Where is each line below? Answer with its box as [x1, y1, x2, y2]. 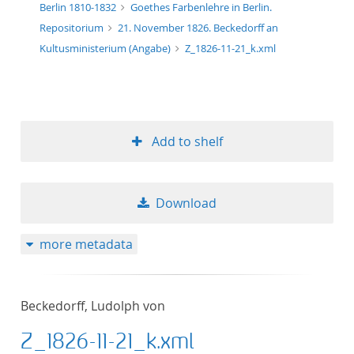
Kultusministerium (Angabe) [40, 41, 173, 55]
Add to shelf [151, 133, 223, 150]
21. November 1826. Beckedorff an [117, 21, 278, 35]
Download [156, 194, 217, 212]
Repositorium [40, 21, 106, 35]
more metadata [39, 235, 133, 253]
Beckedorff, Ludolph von [21, 297, 165, 314]
